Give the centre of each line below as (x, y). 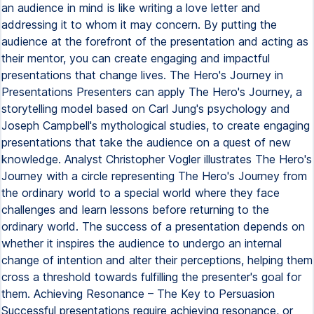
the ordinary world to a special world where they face (141, 193)
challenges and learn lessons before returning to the (135, 210)
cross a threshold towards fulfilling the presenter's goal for (151, 277)
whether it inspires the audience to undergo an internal (142, 243)
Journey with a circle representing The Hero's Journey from (154, 176)
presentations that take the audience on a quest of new (146, 142)
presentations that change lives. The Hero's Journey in (142, 75)
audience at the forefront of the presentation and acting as (155, 41)
